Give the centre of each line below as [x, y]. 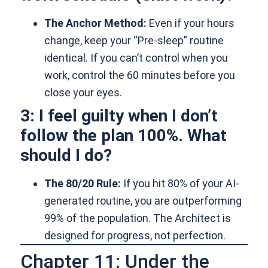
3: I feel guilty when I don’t [119, 116]
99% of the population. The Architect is [138, 218]
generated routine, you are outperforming [143, 201]
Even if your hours [191, 23]
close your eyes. [83, 93]
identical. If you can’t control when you [136, 58]
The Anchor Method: [96, 23]
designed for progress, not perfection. [135, 236]
